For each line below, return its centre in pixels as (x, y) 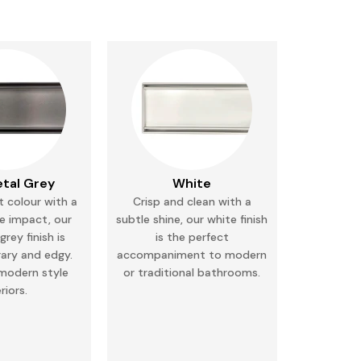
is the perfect (192, 237)
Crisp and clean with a (192, 201)
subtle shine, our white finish (192, 219)
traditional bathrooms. (198, 272)
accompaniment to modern (192, 255)
